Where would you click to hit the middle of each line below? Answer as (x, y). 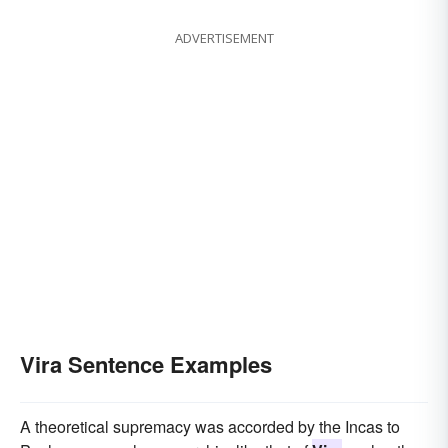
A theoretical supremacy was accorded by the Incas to (210, 427)
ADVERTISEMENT (224, 38)
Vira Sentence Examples (146, 364)
